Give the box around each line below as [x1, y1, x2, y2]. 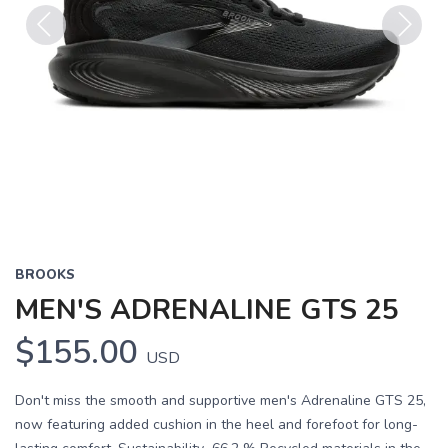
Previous [26, 46, 89, 68]
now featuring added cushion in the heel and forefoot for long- [15, 415, 418, 434]
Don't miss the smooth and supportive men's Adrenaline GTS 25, [15, 391, 426, 410]
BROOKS [15, 266, 75, 284]
